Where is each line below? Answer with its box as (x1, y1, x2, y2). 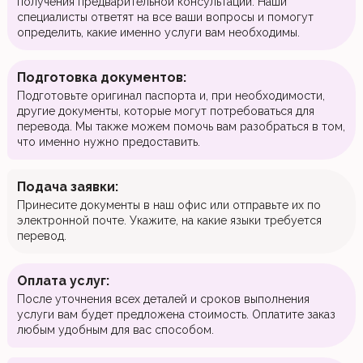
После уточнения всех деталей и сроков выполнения (16, 293, 310, 305)
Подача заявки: (16, 179, 118, 194)
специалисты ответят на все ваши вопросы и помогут (16, 11, 314, 23)
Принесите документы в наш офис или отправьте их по (16, 199, 321, 211)
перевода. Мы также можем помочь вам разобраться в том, (16, 120, 345, 133)
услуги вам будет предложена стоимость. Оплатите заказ (16, 308, 335, 321)
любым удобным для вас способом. (16, 323, 214, 336)
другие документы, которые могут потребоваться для (16, 105, 314, 117)
